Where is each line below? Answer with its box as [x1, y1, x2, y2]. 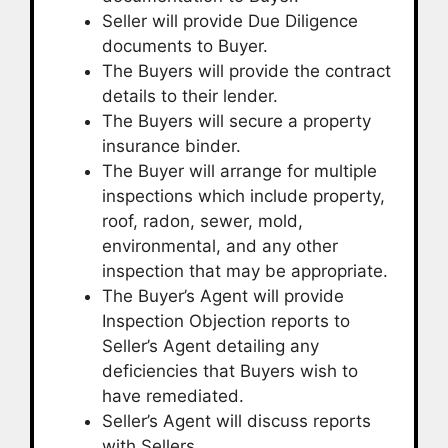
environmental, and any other [102, 235, 338, 256]
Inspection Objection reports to [102, 310, 350, 331]
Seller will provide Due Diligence [102, 10, 358, 31]
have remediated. [102, 385, 244, 406]
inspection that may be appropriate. [102, 260, 388, 281]
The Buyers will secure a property [102, 110, 371, 131]
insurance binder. [102, 135, 241, 156]
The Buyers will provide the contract [102, 60, 391, 81]
